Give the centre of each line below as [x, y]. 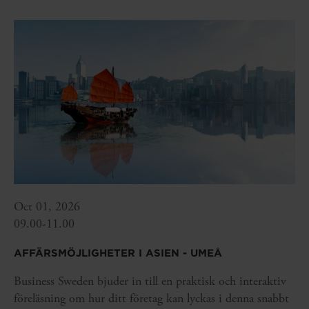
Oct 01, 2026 [47, 207]
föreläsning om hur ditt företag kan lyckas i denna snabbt [151, 299]
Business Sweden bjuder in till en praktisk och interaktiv [150, 281]
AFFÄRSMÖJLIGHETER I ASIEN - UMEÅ [118, 253]
